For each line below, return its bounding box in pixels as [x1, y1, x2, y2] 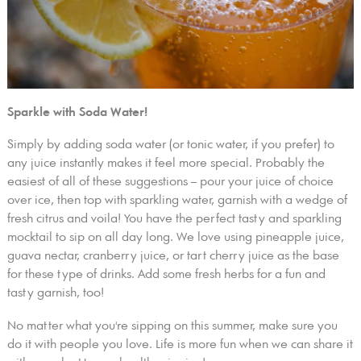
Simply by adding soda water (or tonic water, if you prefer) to [6, 138, 334, 152]
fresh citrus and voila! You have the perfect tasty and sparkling [6, 212, 342, 226]
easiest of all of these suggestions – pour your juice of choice [6, 175, 334, 189]
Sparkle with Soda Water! [6, 105, 147, 119]
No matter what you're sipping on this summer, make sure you [6, 318, 338, 333]
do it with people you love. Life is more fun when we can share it [6, 337, 353, 351]
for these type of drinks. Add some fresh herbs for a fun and [6, 268, 326, 282]
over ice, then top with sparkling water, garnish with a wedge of [6, 193, 347, 208]
